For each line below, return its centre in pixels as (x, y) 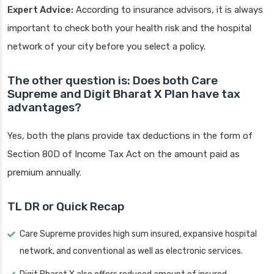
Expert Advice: (40, 10)
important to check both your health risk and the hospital (129, 28)
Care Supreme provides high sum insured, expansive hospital (138, 234)
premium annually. (44, 173)
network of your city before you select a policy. (106, 47)
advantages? (44, 108)
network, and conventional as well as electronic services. (131, 251)
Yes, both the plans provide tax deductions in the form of (130, 136)
